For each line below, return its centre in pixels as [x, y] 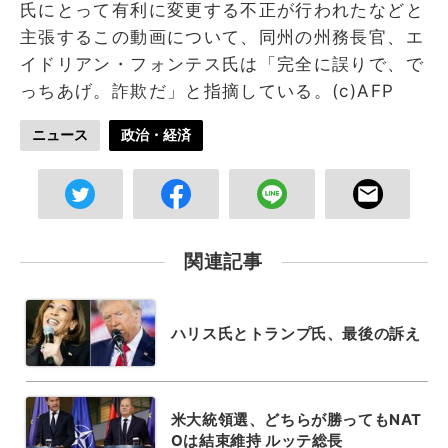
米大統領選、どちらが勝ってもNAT [296, 420]
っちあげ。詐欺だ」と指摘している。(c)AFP [207, 90]
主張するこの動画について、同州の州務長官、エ [222, 36]
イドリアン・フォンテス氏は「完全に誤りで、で [222, 63]
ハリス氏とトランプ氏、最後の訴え [295, 333]
